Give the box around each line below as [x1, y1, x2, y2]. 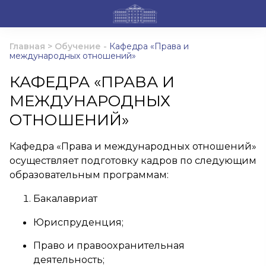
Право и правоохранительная [33, 239, 185, 251]
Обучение [55, 41, 101, 52]
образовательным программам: [9, 169, 169, 180]
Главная [9, 41, 45, 52]
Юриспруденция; [33, 216, 123, 228]
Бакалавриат [33, 192, 97, 204]
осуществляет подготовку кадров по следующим [9, 154, 256, 166]
